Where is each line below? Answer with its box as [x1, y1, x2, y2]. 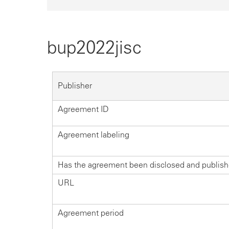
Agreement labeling [58, 130, 129, 140]
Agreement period [58, 208, 124, 218]
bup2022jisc [47, 36, 142, 59]
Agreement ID [58, 104, 109, 114]
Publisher [58, 81, 92, 91]
